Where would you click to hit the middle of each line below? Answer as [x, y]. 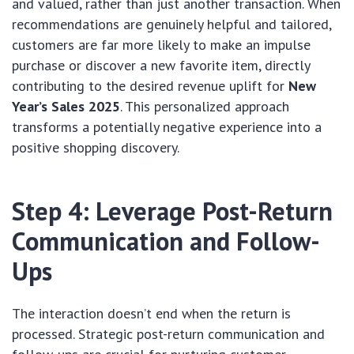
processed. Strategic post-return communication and [168, 333]
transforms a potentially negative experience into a [167, 126]
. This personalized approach [205, 106]
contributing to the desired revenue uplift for [150, 85]
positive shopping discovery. [96, 147]
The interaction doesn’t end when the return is [151, 313]
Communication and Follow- [166, 241]
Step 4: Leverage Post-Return [172, 211]
